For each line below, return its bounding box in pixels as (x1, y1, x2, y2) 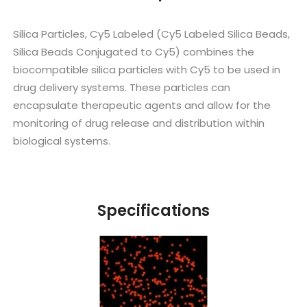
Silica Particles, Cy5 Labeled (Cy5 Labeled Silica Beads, (13, 27, 291, 42)
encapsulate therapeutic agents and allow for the (13, 98, 271, 113)
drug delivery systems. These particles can (13, 80, 231, 95)
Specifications (97, 200, 210, 222)
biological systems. (13, 134, 111, 149)
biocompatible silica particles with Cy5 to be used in (13, 62, 281, 77)
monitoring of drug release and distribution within (13, 116, 265, 131)
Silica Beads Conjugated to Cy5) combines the (13, 45, 255, 60)
